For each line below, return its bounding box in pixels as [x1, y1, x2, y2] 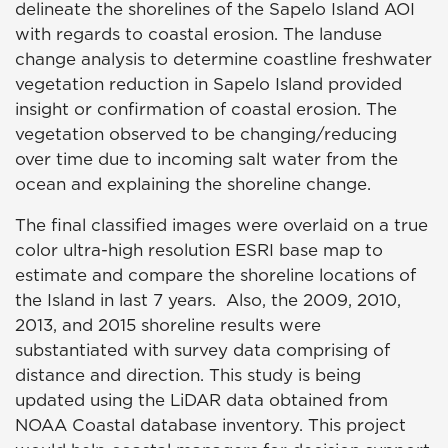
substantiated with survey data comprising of [15, 338, 390, 363]
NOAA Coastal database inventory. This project [15, 413, 406, 438]
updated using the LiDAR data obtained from [15, 388, 388, 413]
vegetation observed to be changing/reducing [15, 122, 397, 147]
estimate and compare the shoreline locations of [15, 263, 416, 288]
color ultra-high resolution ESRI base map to [15, 238, 383, 263]
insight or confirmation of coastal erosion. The [15, 97, 397, 122]
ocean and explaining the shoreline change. [15, 172, 371, 197]
